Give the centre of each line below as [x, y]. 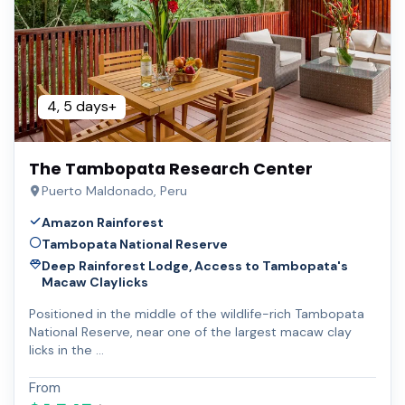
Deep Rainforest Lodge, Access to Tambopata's [194, 265]
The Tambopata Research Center [171, 170]
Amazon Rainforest [102, 223]
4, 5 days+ [81, 107]
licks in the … [66, 349]
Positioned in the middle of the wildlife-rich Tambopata [197, 313]
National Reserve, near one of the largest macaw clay [190, 331]
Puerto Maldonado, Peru [114, 191]
